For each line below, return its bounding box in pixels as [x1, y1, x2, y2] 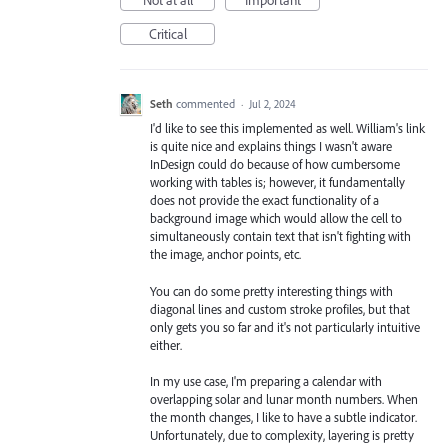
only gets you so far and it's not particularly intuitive [150, 318, 420, 335]
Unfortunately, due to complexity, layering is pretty [150, 426, 414, 443]
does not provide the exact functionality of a [150, 192, 379, 209]
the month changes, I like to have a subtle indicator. [150, 408, 417, 425]
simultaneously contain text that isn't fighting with [150, 228, 411, 245]
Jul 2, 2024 [249, 97, 296, 112]
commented [176, 96, 238, 112]
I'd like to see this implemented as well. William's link [150, 120, 425, 137]
